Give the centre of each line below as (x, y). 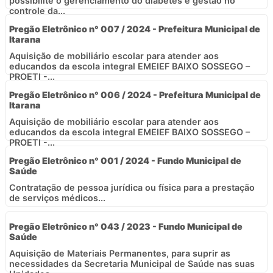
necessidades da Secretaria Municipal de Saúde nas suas (132, 263)
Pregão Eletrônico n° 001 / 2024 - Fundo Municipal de (125, 160)
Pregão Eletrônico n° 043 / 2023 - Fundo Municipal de (126, 226)
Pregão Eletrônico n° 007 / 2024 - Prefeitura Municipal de (135, 29)
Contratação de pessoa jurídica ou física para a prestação (132, 187)
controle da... (37, 10)
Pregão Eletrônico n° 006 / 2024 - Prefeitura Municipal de (135, 94)
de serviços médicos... (57, 197)
